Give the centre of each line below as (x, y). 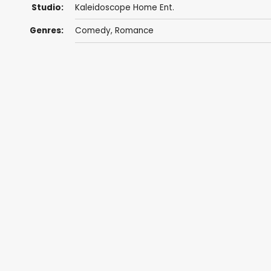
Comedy (93, 31)
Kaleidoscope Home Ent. (124, 8)
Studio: (47, 8)
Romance (134, 31)
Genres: (46, 31)
